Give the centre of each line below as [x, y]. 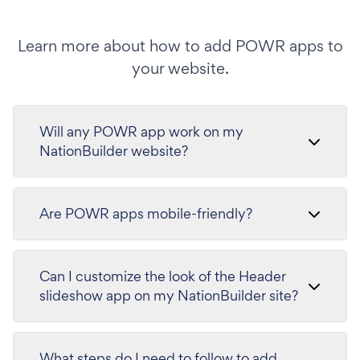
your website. [180, 68]
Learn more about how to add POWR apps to [180, 45]
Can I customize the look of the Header [163, 276]
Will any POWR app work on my [141, 131]
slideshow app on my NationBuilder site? [169, 295]
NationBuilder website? [114, 150]
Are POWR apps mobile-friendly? [146, 213]
